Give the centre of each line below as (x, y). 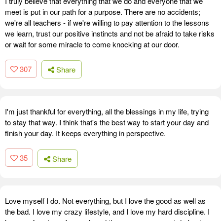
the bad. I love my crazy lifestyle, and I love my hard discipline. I (107, 211)
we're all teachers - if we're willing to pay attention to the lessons (107, 22)
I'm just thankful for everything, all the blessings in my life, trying (107, 111)
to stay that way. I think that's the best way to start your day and (107, 122)
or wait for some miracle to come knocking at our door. (92, 44)
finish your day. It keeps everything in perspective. (85, 133)
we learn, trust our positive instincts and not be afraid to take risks (110, 33)
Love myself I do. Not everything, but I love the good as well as (105, 200)
